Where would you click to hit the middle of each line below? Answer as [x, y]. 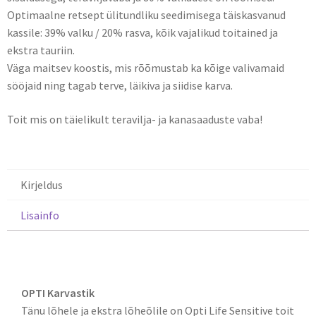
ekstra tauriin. [41, 50]
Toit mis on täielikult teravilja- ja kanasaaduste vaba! [135, 119]
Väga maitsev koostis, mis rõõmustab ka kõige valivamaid [146, 68]
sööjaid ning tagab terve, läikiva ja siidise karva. [120, 86]
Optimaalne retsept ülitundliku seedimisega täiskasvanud [146, 15]
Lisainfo [40, 215]
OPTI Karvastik [58, 293]
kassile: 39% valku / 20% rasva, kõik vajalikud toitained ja [142, 33]
